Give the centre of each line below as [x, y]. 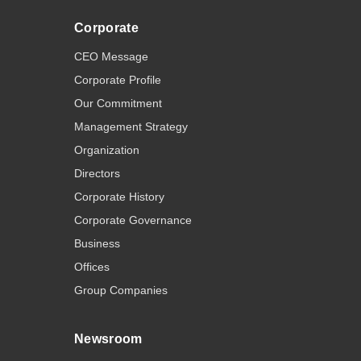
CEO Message [111, 57]
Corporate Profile [118, 80]
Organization [107, 150]
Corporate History [119, 197]
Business [97, 244]
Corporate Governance [133, 220]
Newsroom [108, 339]
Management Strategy [131, 127]
